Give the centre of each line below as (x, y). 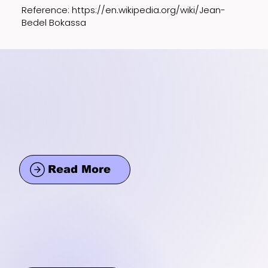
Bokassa (67, 22)
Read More (79, 170)
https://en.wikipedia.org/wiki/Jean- (149, 10)
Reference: (47, 10)
